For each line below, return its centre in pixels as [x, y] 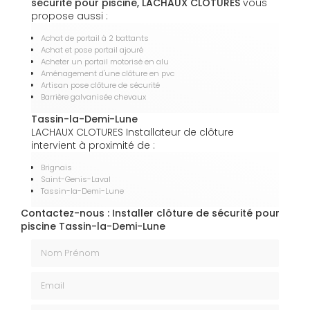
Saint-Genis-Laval [76, 180]
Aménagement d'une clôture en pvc [108, 74]
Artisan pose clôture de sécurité [100, 85]
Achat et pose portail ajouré [92, 50]
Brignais [56, 168]
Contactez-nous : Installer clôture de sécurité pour [150, 213]
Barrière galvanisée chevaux [93, 97]
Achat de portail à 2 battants [95, 38]
